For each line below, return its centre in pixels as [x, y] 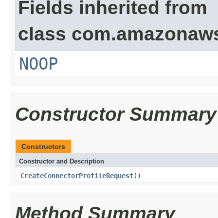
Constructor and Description [62, 161]
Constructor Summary [116, 114]
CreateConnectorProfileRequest [77, 176]
